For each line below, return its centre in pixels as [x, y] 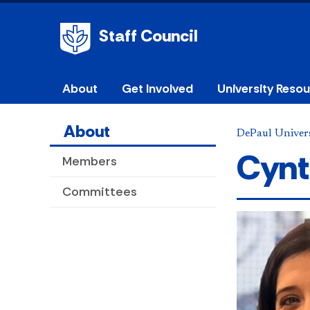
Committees [100, 192]
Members [90, 162]
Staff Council [148, 36]
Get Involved [157, 89]
